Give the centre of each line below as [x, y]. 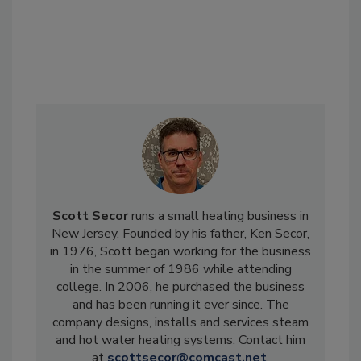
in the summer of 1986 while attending [180, 270]
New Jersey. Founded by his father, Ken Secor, [180, 234]
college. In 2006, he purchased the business [180, 287]
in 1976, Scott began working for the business [180, 252]
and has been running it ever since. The [180, 305]
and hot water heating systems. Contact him [180, 340]
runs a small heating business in [218, 216]
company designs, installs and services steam [180, 323]
